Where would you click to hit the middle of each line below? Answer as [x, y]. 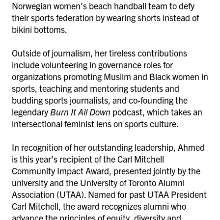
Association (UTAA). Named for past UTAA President [109, 194]
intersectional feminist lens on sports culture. [96, 123]
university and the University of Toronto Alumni [98, 182]
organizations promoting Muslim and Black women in [110, 76]
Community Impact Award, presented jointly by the [106, 170]
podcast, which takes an [156, 111]
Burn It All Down [80, 111]
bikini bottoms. [41, 29]
